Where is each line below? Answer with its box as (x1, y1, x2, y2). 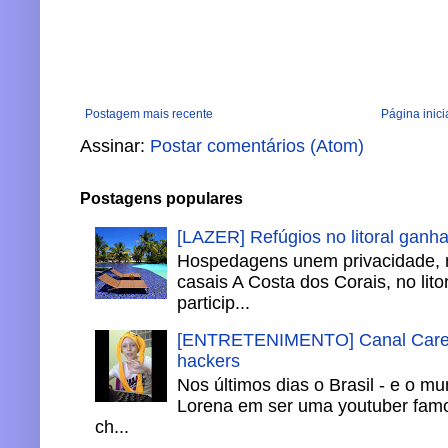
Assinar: (80, 135, 150, 156)
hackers (176, 351, 240, 372)
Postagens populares (80, 188, 243, 207)
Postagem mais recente (85, 106, 213, 121)
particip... (176, 292, 250, 313)
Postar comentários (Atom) (150, 135, 364, 156)
